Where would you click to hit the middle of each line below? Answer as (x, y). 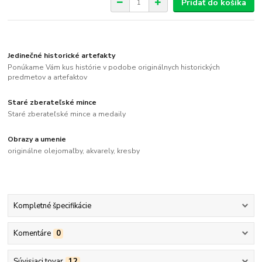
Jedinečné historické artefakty (62, 56)
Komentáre (32, 234)
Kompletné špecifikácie (52, 206)
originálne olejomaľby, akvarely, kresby (74, 151)
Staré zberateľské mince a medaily (67, 114)
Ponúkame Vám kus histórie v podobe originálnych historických (114, 67)
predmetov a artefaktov (48, 77)
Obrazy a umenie (37, 139)
